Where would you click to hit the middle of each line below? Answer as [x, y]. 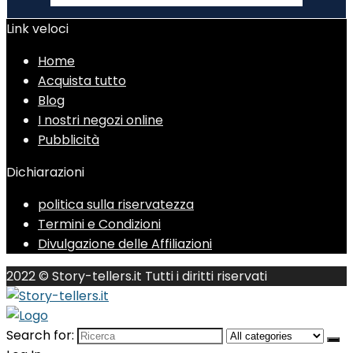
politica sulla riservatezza [116, 204]
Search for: [40, 335]
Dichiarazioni [45, 172]
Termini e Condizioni [99, 224]
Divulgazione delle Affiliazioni [125, 244]
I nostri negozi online [100, 120]
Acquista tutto [82, 81]
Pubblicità [69, 140]
